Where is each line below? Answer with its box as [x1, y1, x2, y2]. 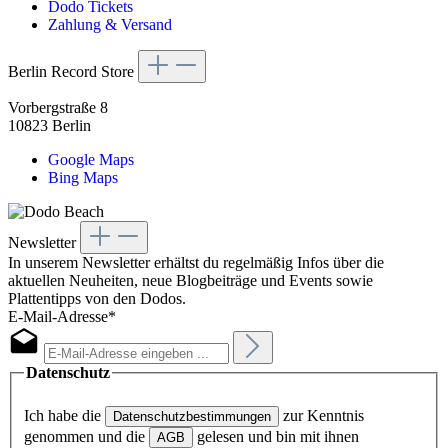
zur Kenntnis [279, 406, 364, 424]
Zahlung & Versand [48, 16, 172, 34]
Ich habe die [24, 406, 105, 424]
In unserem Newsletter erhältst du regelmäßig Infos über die [8, 254, 384, 272]
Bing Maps [48, 169, 118, 187]
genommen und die [24, 427, 149, 445]
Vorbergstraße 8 [8, 99, 108, 117]
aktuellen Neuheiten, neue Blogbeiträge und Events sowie [8, 272, 373, 290]
